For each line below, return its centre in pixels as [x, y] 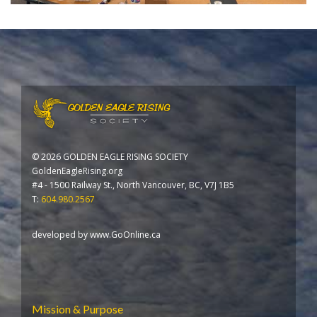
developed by [61, 235]
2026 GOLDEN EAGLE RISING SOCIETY [115, 157]
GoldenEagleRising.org [77, 171]
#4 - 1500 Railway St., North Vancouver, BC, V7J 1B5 [133, 185]
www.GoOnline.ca [125, 235]
